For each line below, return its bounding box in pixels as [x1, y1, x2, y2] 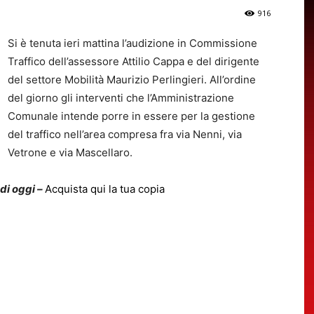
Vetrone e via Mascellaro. [8, 145, 132, 159]
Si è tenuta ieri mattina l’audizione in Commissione [8, 36, 257, 50]
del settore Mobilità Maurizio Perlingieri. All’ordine [8, 72, 256, 86]
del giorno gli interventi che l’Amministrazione [8, 90, 234, 104]
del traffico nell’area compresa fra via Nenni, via [8, 127, 242, 141]
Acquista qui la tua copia [45, 182, 165, 196]
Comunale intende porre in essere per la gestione [8, 109, 255, 123]
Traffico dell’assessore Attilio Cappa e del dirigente [8, 54, 259, 68]
